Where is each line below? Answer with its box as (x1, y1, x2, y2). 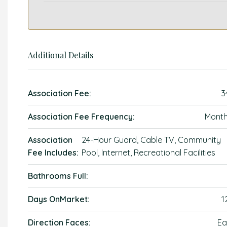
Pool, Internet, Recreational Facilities (82, 147, 216, 158)
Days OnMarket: (28, 194, 90, 204)
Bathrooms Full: (28, 171, 88, 181)
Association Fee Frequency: (28, 111, 135, 122)
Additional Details (28, 50, 93, 60)
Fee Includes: (28, 147, 79, 158)
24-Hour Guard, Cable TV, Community (82, 135, 221, 145)
